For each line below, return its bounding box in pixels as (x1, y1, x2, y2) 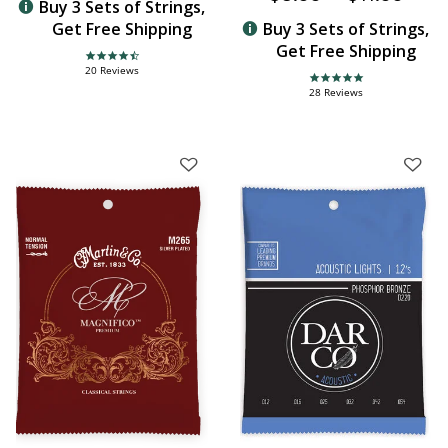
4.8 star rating (307, 76, 387, 92)
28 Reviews (309, 84, 363, 99)
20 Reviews (85, 62, 139, 77)
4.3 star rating (83, 54, 163, 70)
